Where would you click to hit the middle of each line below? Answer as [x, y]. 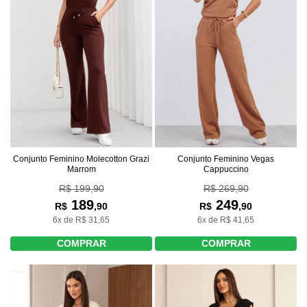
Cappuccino [226, 169]
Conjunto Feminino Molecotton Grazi [81, 159]
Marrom [81, 169]
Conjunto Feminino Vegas [226, 159]
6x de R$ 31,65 [81, 220]
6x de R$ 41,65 [226, 220]
